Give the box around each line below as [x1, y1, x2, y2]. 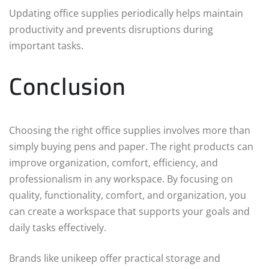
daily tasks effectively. [9, 221, 106, 235]
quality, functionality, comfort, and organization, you [9, 189, 246, 202]
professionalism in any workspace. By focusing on [9, 172, 233, 186]
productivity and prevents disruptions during [9, 23, 213, 37]
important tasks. [9, 39, 83, 53]
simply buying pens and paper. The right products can [9, 140, 253, 154]
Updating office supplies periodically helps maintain [9, 7, 243, 20]
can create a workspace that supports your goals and [9, 205, 250, 219]
